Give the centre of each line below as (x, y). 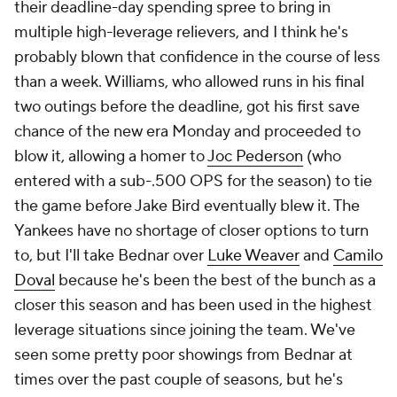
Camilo (358, 255)
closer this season (78, 305)
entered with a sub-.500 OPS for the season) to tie (193, 181)
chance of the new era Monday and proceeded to (187, 131)
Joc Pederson (255, 156)
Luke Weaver (253, 255)
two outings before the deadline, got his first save (187, 106)
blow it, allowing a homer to (111, 156)
